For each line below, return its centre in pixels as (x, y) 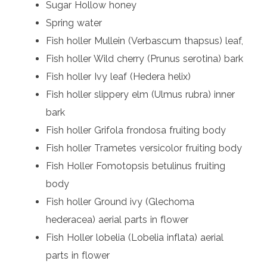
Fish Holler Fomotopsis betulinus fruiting (136, 166)
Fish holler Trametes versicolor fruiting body (144, 148)
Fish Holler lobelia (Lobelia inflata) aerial (135, 238)
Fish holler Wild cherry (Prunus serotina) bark (145, 59)
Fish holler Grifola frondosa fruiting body (136, 131)
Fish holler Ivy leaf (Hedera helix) (119, 77)
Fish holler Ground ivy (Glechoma (120, 202)
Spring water (74, 23)
